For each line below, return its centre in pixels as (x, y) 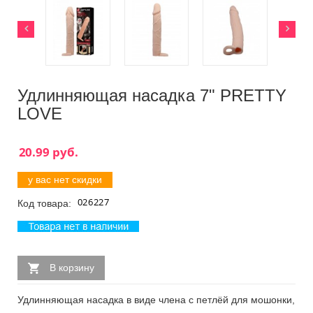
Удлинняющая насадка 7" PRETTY (152, 95)
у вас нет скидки (65, 179)
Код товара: (46, 203)
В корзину (72, 267)
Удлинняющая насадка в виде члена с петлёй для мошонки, (156, 299)
